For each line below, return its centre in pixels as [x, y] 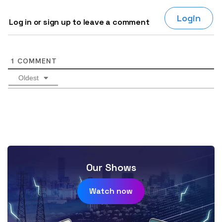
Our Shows [111, 167]
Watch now [111, 191]
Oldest [28, 78]
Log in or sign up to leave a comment [79, 22]
